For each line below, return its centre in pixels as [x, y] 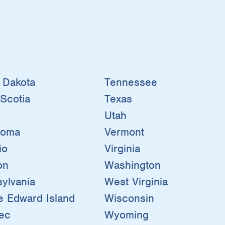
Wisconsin [129, 198]
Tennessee [131, 82]
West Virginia [136, 181]
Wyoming [127, 214]
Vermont [124, 132]
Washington [133, 165]
